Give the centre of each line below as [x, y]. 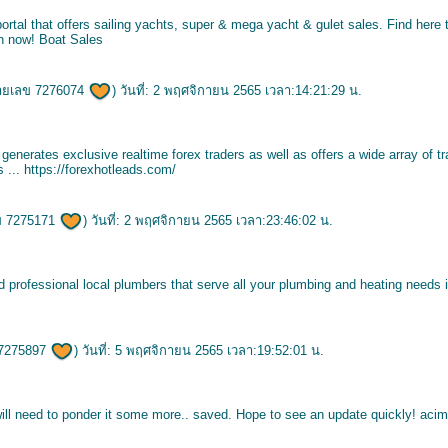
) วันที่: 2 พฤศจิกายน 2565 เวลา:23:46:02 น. [208, 220]
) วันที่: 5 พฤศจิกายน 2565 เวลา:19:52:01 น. [199, 350]
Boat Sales [71, 39]
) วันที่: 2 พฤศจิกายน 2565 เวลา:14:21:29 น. [237, 90]
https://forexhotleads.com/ [100, 169]
